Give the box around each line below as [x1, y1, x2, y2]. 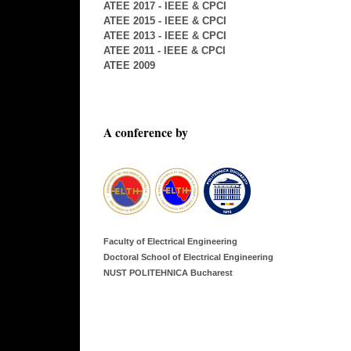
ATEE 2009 [103, 60, 155, 72]
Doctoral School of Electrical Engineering [103, 251, 273, 262]
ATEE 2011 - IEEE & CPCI [103, 45, 226, 57]
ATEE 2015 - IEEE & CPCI [103, 15, 226, 27]
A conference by [103, 124, 188, 142]
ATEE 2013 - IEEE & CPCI [103, 30, 226, 42]
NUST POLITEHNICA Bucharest [103, 267, 233, 277]
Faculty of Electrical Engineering [103, 236, 237, 246]
